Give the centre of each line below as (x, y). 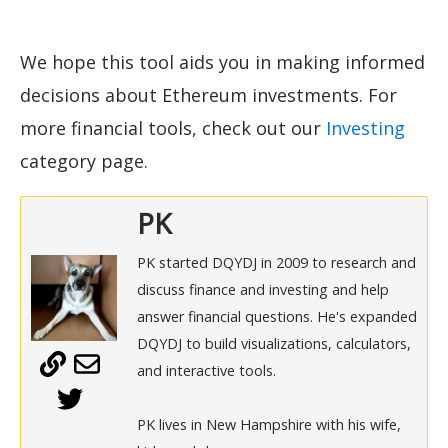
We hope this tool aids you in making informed (222, 61)
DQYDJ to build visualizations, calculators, (273, 343)
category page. (84, 160)
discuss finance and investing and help (262, 289)
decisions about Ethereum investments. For (208, 94)
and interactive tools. (206, 370)
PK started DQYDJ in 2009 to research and (276, 262)
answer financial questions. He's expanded (276, 316)
